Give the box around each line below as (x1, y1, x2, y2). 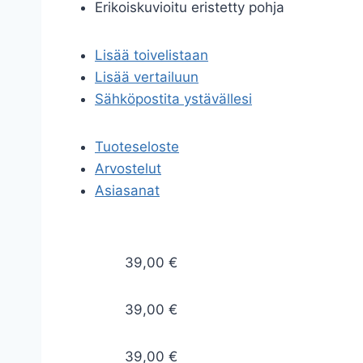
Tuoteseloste (95, 139, 179, 155)
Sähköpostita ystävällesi (95, 91, 252, 107)
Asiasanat (95, 182, 160, 199)
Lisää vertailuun (95, 69, 199, 85)
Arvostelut (95, 160, 161, 177)
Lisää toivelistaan (95, 47, 208, 63)
